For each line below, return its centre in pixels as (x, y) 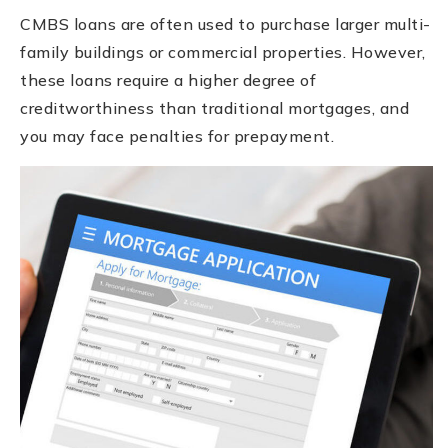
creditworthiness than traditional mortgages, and (214, 107)
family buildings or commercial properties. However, (223, 51)
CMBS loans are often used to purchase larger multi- (225, 23)
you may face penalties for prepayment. (177, 135)
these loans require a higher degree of (168, 79)
